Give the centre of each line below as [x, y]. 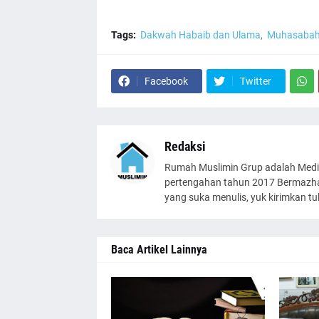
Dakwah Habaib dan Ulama [200, 35]
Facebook [166, 81]
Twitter [255, 81]
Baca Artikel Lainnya [159, 250]
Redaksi [185, 146]
